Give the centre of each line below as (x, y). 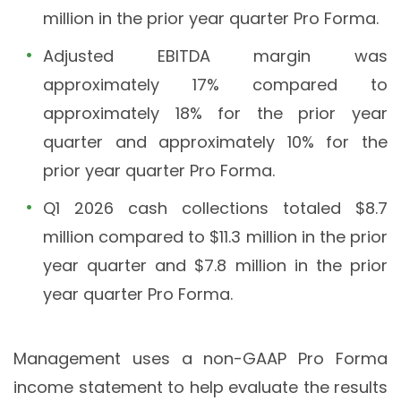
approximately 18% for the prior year (215, 114)
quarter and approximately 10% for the (215, 142)
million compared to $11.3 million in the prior (215, 237)
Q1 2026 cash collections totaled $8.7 (215, 209)
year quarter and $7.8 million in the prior (215, 266)
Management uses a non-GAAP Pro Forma (200, 359)
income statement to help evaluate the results (200, 388)
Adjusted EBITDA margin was (215, 56)
